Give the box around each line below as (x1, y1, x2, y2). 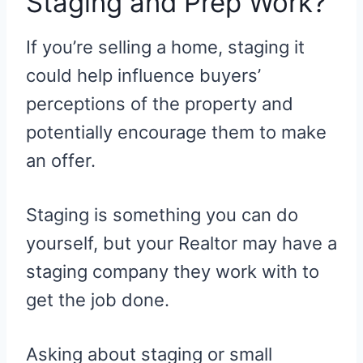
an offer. (26, 149, 96, 171)
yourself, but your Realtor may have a (26, 232, 337, 254)
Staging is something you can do (26, 203, 298, 225)
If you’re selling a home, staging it (26, 36, 305, 58)
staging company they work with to (26, 260, 319, 282)
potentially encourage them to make (26, 121, 327, 143)
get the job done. (26, 288, 169, 310)
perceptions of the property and (26, 92, 293, 114)
